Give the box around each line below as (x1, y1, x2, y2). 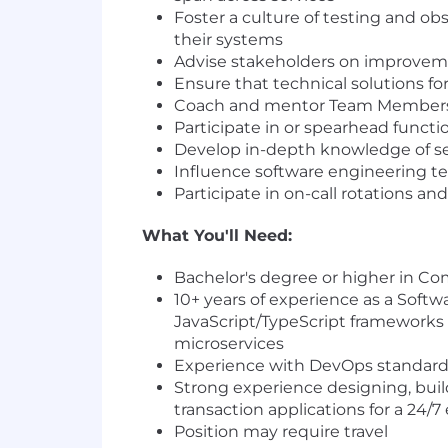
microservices (174, 334, 284, 354)
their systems (174, 30, 283, 50)
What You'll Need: (142, 226, 292, 246)
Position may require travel (174, 422, 388, 442)
